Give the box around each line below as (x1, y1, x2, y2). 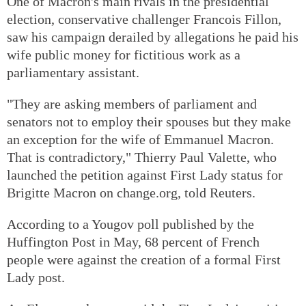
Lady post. (7, 269, 65, 285)
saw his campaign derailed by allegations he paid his (7, 29, 298, 44)
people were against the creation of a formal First (7, 251, 281, 267)
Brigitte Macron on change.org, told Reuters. (7, 184, 255, 200)
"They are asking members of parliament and (7, 96, 257, 111)
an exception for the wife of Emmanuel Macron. (7, 131, 274, 147)
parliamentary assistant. (7, 64, 139, 80)
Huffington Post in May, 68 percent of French (7, 234, 260, 249)
